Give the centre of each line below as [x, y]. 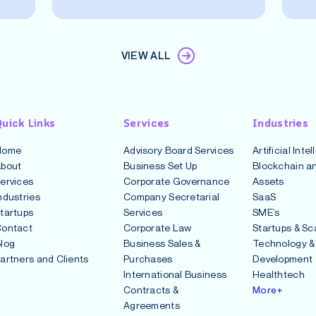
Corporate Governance [177, 181]
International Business [175, 274]
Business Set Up [160, 165]
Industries [280, 124]
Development [283, 258]
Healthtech [279, 274]
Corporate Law [158, 227]
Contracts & [151, 289]
